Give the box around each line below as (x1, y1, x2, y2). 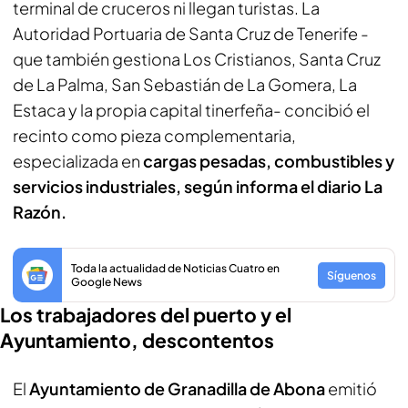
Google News (71, 275, 142, 289)
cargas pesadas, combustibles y (143, 150, 394, 171)
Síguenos (327, 268, 376, 282)
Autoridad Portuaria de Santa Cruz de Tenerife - (13, 23, 369, 44)
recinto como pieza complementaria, (13, 125, 296, 146)
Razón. (13, 201, 66, 222)
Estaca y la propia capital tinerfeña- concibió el (13, 99, 370, 120)
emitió (325, 378, 377, 399)
